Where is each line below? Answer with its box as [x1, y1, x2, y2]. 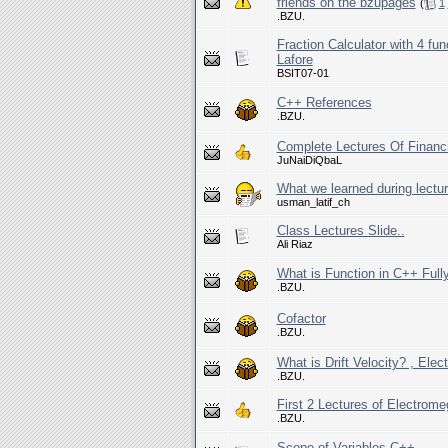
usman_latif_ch [276, 196, 350, 208]
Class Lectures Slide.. [276, 223, 405, 238]
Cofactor [276, 311, 326, 326]
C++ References [276, 95, 372, 110]
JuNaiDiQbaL [276, 154, 342, 166]
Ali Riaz [276, 238, 313, 250]
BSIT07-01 [276, 67, 329, 79]
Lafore [276, 52, 313, 67]
